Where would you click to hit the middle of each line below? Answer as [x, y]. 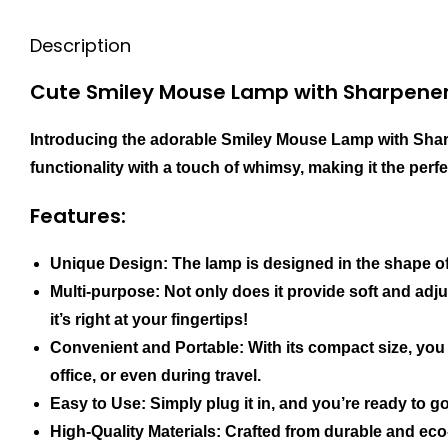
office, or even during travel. [155, 376]
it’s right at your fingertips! [149, 320]
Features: [78, 216]
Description [80, 46]
